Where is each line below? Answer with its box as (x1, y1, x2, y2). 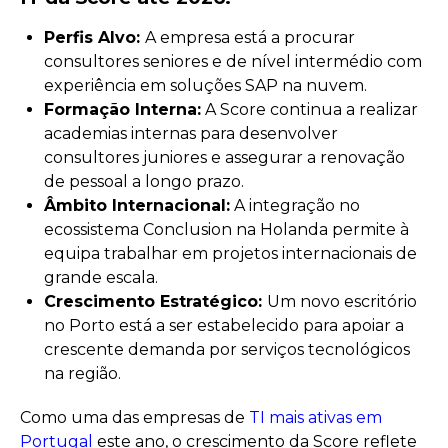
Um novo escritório (267, 292, 417, 311)
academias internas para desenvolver (44, 124, 338, 143)
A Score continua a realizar (201, 100, 418, 119)
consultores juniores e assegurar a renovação (44, 148, 405, 167)
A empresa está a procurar (145, 28, 355, 47)
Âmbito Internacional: (44, 196, 230, 215)
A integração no (230, 196, 360, 215)
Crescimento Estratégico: (44, 292, 267, 311)
